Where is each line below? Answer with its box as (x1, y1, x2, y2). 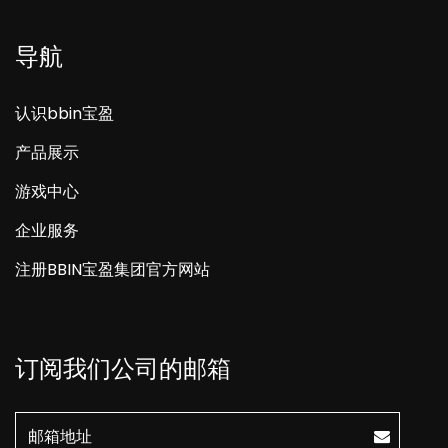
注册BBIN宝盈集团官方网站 (15, 257, 210, 281)
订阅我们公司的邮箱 (15, 351, 231, 385)
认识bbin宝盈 (15, 101, 114, 125)
